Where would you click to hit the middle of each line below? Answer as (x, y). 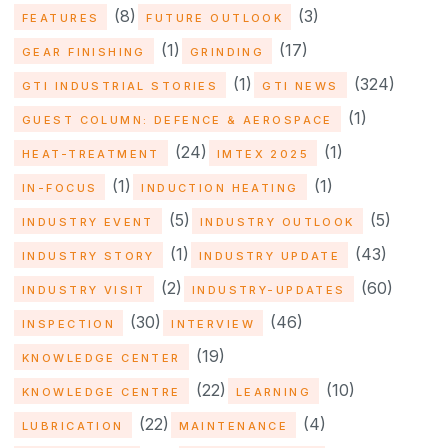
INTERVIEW (213, 323)
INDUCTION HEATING (220, 187)
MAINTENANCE (233, 425)
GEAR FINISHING (84, 51)
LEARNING (273, 391)
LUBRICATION (73, 425)
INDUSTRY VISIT (84, 289)
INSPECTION (69, 323)
